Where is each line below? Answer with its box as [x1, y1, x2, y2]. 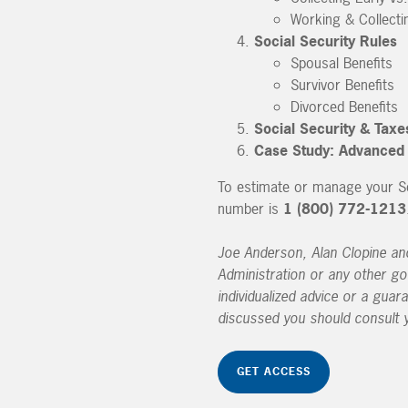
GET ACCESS [237, 364, 311, 380]
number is [218, 198, 283, 219]
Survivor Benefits [291, 74, 394, 95]
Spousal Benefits [291, 52, 393, 73]
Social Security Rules [254, 30, 397, 51]
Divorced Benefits [291, 96, 398, 117]
